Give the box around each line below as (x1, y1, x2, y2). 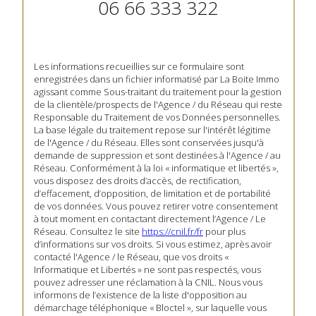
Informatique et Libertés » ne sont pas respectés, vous (34, 262, 261, 276)
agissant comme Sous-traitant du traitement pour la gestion (34, 85, 281, 98)
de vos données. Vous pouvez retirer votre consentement (34, 199, 278, 212)
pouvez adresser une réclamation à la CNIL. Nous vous (34, 275, 262, 288)
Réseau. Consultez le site (34, 224, 142, 238)
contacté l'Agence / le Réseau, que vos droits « (34, 250, 229, 263)
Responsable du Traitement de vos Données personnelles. (34, 110, 281, 123)
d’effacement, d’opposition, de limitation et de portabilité (34, 186, 271, 200)
